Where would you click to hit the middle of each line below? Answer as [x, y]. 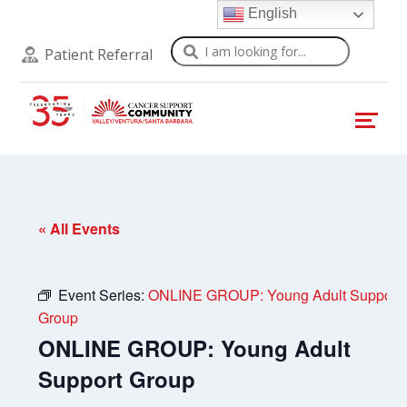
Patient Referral [98, 55]
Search [196, 47]
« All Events [79, 228]
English [271, 14]
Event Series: [104, 295]
